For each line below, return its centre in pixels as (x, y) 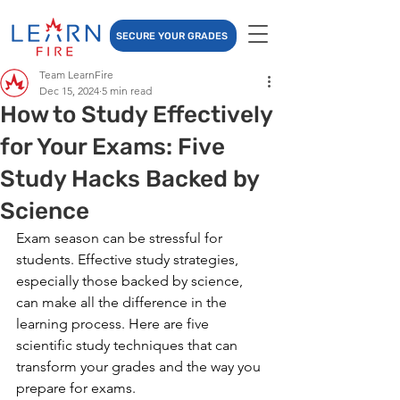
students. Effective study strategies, (129, 259)
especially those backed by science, (131, 281)
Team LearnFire (76, 75)
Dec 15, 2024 (69, 91)
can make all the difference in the (123, 302)
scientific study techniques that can (129, 345)
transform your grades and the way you (140, 367)
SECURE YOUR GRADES (171, 36)
